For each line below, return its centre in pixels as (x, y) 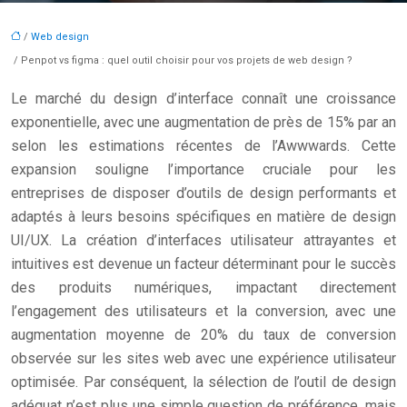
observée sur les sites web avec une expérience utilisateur (203, 358)
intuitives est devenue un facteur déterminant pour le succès (203, 264)
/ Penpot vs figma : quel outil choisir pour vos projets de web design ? (182, 60)
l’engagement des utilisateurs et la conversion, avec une (203, 311)
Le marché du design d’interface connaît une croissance (203, 99)
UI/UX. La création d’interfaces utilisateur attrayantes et (203, 240)
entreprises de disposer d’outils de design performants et (203, 193)
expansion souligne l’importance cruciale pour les (203, 169)
